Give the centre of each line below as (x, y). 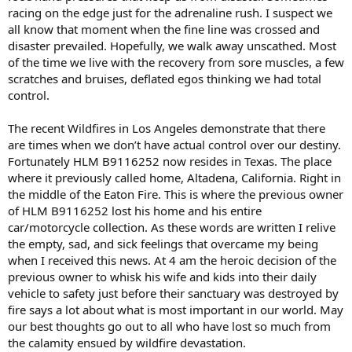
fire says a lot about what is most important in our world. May (176, 310)
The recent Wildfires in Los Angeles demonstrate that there (167, 128)
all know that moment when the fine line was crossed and (164, 29)
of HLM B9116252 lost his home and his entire (135, 211)
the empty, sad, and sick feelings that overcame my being (163, 244)
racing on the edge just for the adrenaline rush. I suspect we (170, 13)
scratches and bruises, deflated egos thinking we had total (165, 79)
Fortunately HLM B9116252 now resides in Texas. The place (170, 161)
